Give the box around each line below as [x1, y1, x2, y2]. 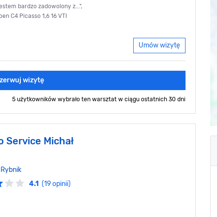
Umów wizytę [139, 41, 180, 50]
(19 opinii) [42, 180, 71, 188]
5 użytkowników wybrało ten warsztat [12, 96, 118, 103]
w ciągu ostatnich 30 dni [118, 96, 186, 103]
